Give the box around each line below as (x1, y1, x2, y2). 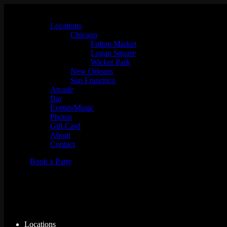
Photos (50, 112, 72, 121)
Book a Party (30, 157, 72, 166)
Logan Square (91, 49, 136, 57)
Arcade (50, 85, 74, 94)
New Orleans (70, 67, 113, 75)
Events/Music (50, 103, 94, 112)
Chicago (70, 30, 98, 39)
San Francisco (70, 76, 116, 85)
